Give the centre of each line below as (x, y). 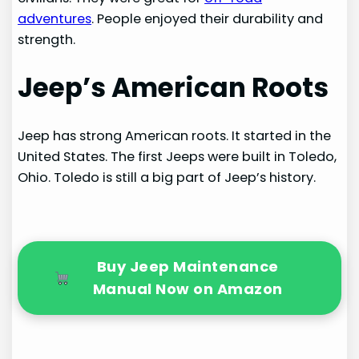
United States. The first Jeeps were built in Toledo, (177, 156)
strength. (47, 40)
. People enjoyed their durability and (208, 19)
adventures (55, 19)
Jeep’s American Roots (173, 88)
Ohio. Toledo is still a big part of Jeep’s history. (167, 177)
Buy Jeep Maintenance (188, 266)
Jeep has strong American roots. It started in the (175, 135)
